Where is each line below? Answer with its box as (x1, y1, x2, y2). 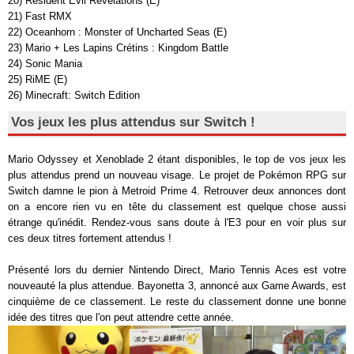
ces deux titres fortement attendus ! (8, 232, 171, 244)
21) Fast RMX (8, 9, 72, 22)
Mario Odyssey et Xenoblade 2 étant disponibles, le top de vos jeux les (8, 153, 346, 165)
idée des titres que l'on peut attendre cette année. (8, 311, 234, 323)
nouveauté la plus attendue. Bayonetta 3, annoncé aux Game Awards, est (8, 279, 346, 292)
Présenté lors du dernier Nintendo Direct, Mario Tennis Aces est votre (8, 263, 346, 276)
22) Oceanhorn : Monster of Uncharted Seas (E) (8, 25, 227, 38)
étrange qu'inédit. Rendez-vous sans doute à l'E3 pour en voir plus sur (8, 216, 346, 228)
